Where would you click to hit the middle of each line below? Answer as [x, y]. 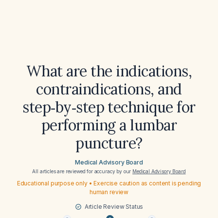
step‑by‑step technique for [109, 107]
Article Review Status [114, 207]
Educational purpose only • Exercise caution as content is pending [109, 183]
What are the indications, [109, 71]
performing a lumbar [109, 125]
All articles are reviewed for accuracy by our [82, 171]
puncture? [109, 143]
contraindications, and [109, 89]
